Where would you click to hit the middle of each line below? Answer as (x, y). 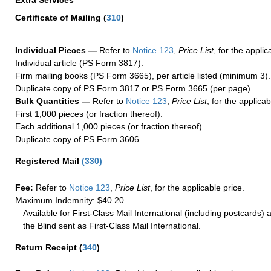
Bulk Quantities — (53, 101)
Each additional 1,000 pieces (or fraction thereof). (110, 127)
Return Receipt (47, 247)
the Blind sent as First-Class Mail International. (112, 225)
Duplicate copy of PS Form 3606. (78, 139)
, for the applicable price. (197, 187)
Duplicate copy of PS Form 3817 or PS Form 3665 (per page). (134, 89)
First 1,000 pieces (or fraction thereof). (89, 114)
